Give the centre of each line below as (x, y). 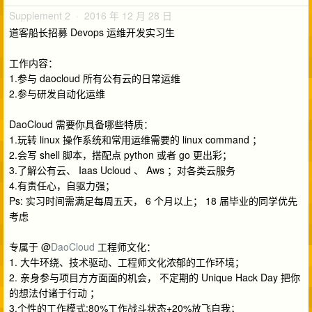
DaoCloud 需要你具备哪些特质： (81, 124)
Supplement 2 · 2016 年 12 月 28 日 (91, 15)
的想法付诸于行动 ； (54, 292)
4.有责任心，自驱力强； (62, 185)
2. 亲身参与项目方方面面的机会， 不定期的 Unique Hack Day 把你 (155, 277)
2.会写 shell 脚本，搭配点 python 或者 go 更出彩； (120, 154)
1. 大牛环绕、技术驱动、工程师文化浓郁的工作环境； (127, 262)
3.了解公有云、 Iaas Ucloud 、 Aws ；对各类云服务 (122, 170)
